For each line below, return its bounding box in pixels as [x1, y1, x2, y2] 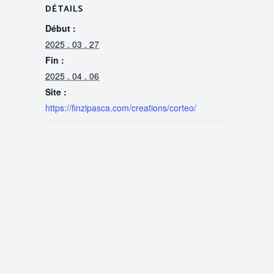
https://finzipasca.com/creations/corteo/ [45, 101, 196, 114]
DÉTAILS [45, 2, 83, 17]
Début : [45, 21, 76, 34]
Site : [45, 85, 67, 98]
